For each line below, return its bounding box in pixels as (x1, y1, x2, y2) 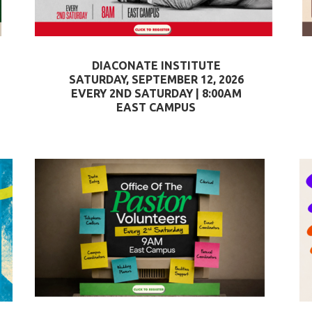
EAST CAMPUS (116, 101, 196, 114)
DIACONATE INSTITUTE (91, 59, 221, 72)
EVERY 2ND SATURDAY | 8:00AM (70, 87, 242, 100)
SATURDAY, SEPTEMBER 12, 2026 (68, 73, 244, 86)
